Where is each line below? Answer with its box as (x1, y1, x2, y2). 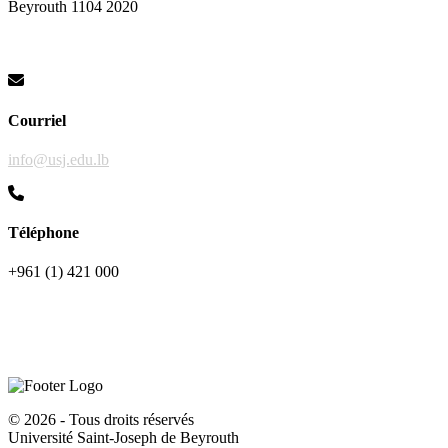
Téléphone (8, 224, 79, 242)
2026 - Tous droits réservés (24, 411, 194, 429)
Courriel (8, 111, 66, 129)
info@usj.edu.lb (8, 150, 109, 168)
